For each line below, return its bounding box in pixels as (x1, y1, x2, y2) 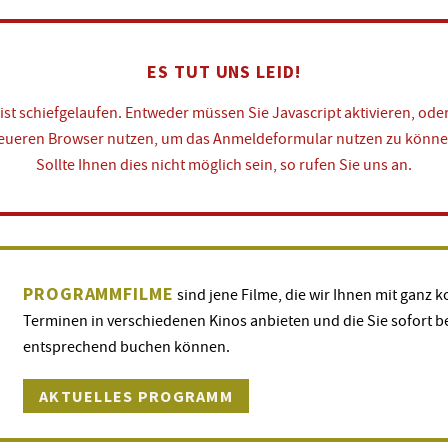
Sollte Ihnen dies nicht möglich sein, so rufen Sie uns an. (36, 154, 412, 174)
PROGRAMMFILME (23, 282, 174, 305)
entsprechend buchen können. (23, 336, 230, 356)
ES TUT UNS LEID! (147, 60, 301, 83)
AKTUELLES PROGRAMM (39, 386, 234, 406)
